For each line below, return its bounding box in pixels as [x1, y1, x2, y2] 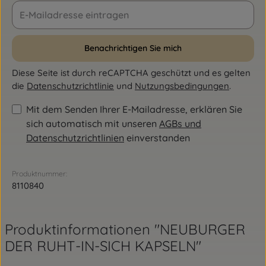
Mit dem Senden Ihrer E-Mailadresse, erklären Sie [26, 103, 242, 115]
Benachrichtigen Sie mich [84, 43, 182, 53]
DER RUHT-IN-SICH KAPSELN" [5, 237, 201, 255]
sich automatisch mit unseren [26, 118, 159, 129]
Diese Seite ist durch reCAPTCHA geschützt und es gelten [12, 67, 251, 78]
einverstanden [124, 132, 190, 144]
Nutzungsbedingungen [135, 80, 229, 91]
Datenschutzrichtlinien [26, 132, 124, 144]
